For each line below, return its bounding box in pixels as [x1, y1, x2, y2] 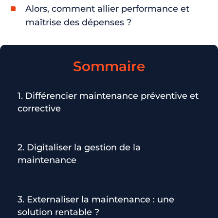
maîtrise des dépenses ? [25, 17, 131, 28]
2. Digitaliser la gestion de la [18, 142, 141, 153]
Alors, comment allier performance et [25, 3, 189, 14]
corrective [18, 103, 61, 114]
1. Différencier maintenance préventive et [18, 90, 199, 101]
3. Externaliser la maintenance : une [18, 194, 174, 205]
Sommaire [73, 57, 145, 74]
